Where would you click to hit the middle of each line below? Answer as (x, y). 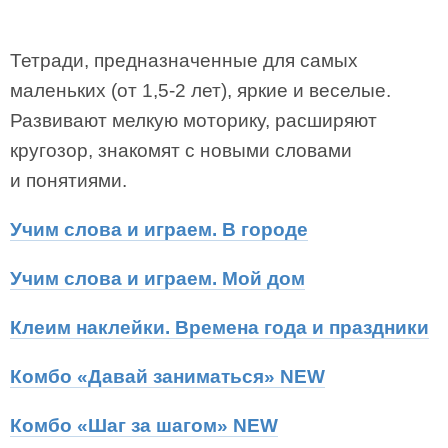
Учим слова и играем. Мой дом (157, 278)
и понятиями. (68, 180)
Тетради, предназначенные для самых (184, 60)
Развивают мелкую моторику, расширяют (193, 120)
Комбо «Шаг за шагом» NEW (144, 425)
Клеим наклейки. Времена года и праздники (219, 327)
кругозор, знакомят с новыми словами (181, 150)
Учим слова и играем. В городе (159, 229)
